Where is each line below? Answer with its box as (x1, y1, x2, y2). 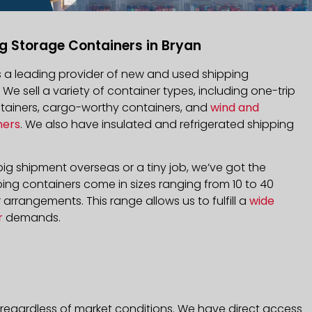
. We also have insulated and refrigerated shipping (20, 116, 294, 132)
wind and (210, 99, 259, 116)
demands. (3, 210, 61, 226)
